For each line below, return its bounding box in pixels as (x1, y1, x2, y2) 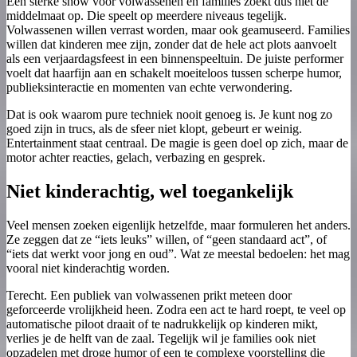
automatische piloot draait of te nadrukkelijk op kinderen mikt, (6, 316, 318, 331)
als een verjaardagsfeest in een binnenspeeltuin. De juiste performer (6, 51, 343, 65)
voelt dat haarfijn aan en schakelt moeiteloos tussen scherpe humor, (6, 65, 342, 80)
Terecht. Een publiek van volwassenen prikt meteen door (6, 288, 292, 302)
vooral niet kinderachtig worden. (6, 261, 170, 275)
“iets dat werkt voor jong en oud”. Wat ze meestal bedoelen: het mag (6, 246, 350, 261)
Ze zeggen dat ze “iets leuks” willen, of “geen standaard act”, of (6, 232, 327, 246)
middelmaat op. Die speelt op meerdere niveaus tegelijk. (6, 8, 287, 22)
